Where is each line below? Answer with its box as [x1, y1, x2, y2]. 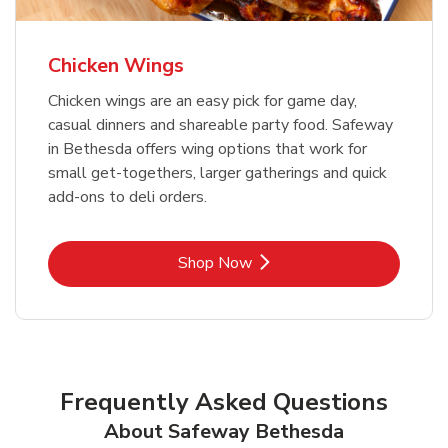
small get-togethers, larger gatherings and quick [48, 162, 387, 185]
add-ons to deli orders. [48, 186, 207, 209]
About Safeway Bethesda [104, 418, 344, 446]
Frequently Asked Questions [60, 386, 388, 419]
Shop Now [178, 252, 252, 275]
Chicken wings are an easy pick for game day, [48, 90, 357, 113]
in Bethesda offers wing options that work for [48, 138, 367, 161]
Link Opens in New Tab [222, 251, 386, 274]
